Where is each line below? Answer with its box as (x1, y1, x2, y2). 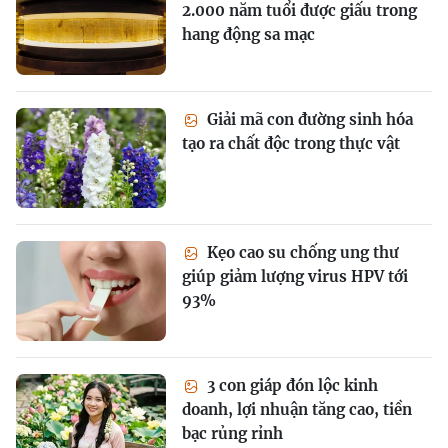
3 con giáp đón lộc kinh (203, 375, 378, 395)
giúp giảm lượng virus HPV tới (182, 266, 408, 286)
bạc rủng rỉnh (182, 423, 283, 443)
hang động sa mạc (182, 24, 315, 44)
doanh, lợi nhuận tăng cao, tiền (182, 399, 412, 419)
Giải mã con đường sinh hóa (203, 109, 413, 129)
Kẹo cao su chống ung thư (203, 242, 399, 262)
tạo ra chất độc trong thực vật (182, 133, 400, 153)
